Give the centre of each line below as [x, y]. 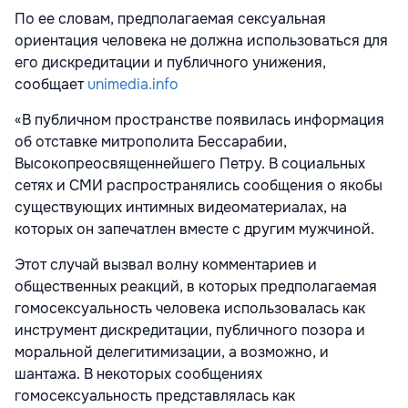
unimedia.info [131, 85]
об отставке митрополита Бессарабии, [151, 142]
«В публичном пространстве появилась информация [199, 120]
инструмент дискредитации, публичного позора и [190, 331]
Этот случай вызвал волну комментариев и [166, 265]
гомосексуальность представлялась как [155, 396]
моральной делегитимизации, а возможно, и [172, 352]
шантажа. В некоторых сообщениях [138, 374]
